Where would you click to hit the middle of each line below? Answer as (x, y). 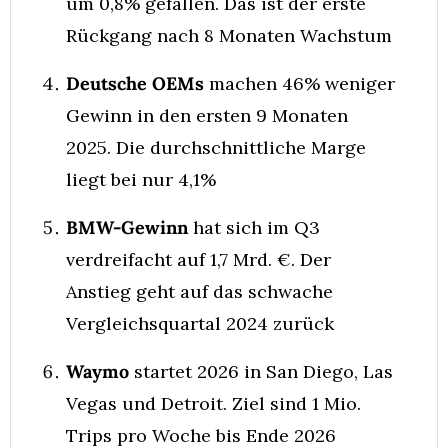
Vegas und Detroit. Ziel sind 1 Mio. (213, 403)
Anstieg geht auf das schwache (199, 291)
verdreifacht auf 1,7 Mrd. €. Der (198, 259)
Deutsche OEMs (135, 83)
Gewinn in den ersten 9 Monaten (207, 115)
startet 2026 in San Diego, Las (261, 371)
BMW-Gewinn (127, 227)
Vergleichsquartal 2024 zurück (200, 323)
